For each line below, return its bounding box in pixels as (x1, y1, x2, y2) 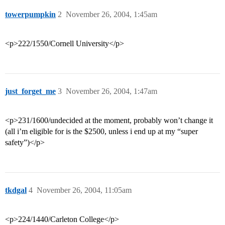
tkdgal (5, 186, 27, 195)
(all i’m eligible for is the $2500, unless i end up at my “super (5, 127, 198, 136)
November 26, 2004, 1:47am (66, 87, 157, 96)
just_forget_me (5, 87, 56, 96)
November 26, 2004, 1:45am (66, 10, 157, 19)
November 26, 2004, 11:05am (37, 186, 132, 195)
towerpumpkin (5, 10, 56, 19)
